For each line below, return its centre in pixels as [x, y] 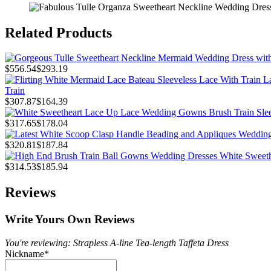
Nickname [24, 253]
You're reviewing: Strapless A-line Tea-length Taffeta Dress [117, 243]
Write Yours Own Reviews [70, 220]
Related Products [58, 32]
